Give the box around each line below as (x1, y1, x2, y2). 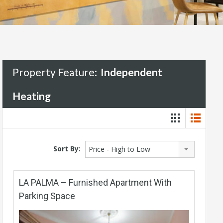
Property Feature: (12, 65, 99, 78)
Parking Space (19, 190, 75, 201)
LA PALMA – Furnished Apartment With (19, 177, 172, 188)
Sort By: (53, 143, 81, 153)
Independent (101, 65, 162, 78)
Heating (12, 89, 51, 102)
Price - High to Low (89, 144, 150, 154)
